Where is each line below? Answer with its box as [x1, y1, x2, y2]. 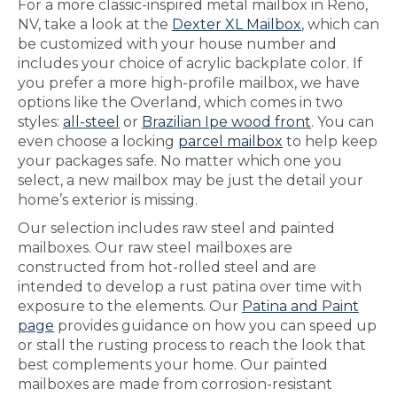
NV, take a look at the [18, 16, 172, 33]
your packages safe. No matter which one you [18, 152, 342, 169]
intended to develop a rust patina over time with [18, 278, 362, 295]
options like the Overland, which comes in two [18, 94, 343, 111]
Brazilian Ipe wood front [142, 113, 311, 130]
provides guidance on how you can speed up [54, 317, 377, 334]
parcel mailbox [178, 133, 283, 150]
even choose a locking [18, 133, 178, 150]
